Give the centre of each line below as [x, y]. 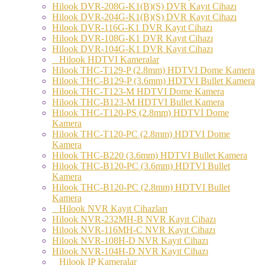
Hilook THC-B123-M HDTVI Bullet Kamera [138, 102]
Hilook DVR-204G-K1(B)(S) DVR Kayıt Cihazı [144, 17]
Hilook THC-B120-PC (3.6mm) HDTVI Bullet [141, 166]
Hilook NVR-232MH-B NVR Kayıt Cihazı [134, 219]
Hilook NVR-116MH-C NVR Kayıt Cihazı [134, 230]
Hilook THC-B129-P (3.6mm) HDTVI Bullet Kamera [153, 80]
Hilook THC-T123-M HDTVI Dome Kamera [138, 91]
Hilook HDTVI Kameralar [106, 59]
